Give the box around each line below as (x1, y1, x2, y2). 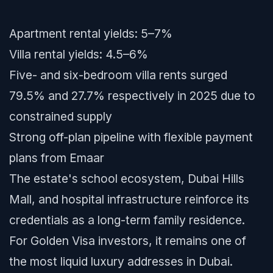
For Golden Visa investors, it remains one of (9, 233, 246, 248)
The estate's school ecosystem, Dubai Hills (9, 171, 244, 186)
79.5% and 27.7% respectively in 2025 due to (9, 88, 255, 103)
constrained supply (9, 109, 112, 124)
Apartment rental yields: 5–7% (9, 26, 172, 41)
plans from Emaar (9, 151, 104, 165)
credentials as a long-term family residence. (9, 213, 245, 227)
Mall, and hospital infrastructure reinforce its (9, 192, 249, 207)
